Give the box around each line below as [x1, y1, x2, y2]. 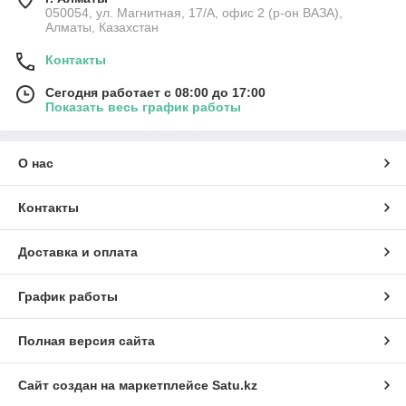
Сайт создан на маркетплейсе [18, 377, 212, 392]
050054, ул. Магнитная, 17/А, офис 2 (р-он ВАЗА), [45, 5, 343, 20]
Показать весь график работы [45, 99, 241, 114]
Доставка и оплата [18, 244, 138, 259]
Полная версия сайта [18, 333, 155, 348]
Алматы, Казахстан [45, 19, 159, 34]
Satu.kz [212, 377, 257, 392]
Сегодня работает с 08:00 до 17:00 [45, 84, 266, 100]
